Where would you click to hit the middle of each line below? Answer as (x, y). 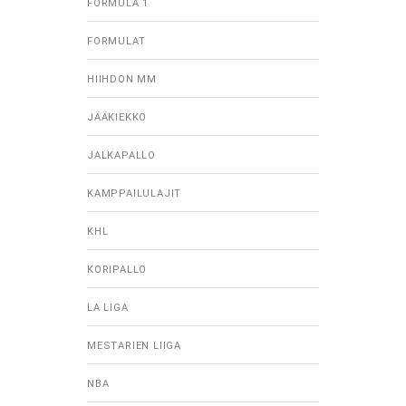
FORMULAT (116, 42)
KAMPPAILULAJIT (135, 194)
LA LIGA (108, 308)
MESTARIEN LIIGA (134, 346)
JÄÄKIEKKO (117, 118)
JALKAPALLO (121, 156)
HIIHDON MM (122, 80)
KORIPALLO (117, 270)
